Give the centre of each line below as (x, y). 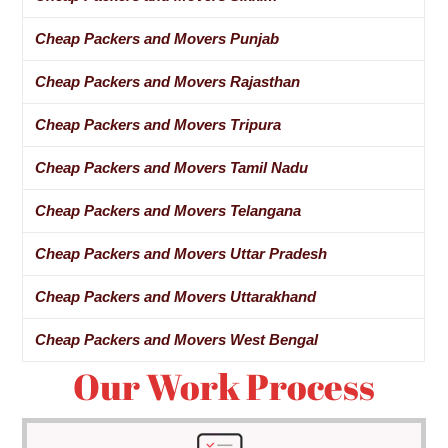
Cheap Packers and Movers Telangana (168, 211)
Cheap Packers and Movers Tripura (158, 125)
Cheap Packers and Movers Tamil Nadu (172, 168)
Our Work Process (224, 386)
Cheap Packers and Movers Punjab (157, 39)
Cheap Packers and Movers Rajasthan (168, 82)
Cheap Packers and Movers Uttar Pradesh (181, 254)
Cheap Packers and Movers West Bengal (177, 340)
